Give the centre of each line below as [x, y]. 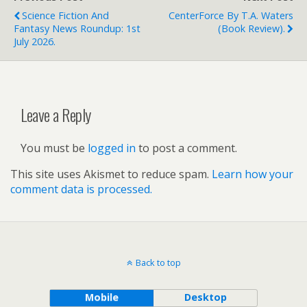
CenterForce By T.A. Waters [231, 16]
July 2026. [35, 42]
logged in [112, 148]
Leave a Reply [56, 115]
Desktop [205, 297]
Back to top [158, 263]
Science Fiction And [65, 16]
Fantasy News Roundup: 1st [77, 29]
